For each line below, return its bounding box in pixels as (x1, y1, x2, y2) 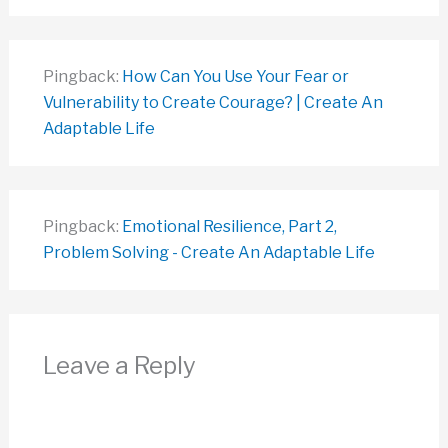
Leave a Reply (42, 351, 196, 381)
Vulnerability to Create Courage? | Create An (42, 93, 383, 113)
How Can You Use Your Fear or (121, 67, 349, 87)
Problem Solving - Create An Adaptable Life (42, 243, 375, 263)
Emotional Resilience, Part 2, (121, 217, 337, 237)
